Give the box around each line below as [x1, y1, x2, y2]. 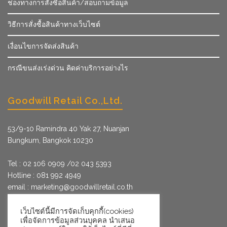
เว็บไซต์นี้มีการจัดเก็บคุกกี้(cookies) [20, 207, 134, 215]
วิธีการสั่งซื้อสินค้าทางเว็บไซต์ [8, 20, 100, 28]
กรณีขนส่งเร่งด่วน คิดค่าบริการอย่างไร [8, 63, 128, 72]
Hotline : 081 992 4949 [8, 171, 81, 179]
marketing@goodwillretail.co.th [31, 182, 133, 191]
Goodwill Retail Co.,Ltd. [8, 95, 123, 106]
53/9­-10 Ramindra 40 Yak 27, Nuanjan [8, 124, 129, 133]
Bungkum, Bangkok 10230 [8, 136, 93, 144]
